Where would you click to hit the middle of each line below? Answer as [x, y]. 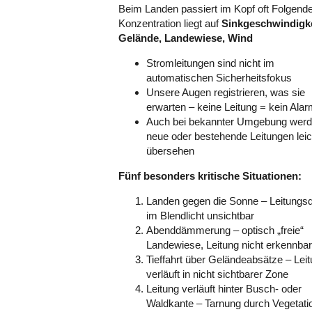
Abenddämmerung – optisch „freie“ [225, 230]
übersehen [172, 151]
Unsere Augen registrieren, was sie [226, 92]
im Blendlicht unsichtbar [200, 216]
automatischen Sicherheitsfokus [219, 78]
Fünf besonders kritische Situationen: [210, 176]
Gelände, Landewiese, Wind [186, 38]
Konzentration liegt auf [170, 23]
